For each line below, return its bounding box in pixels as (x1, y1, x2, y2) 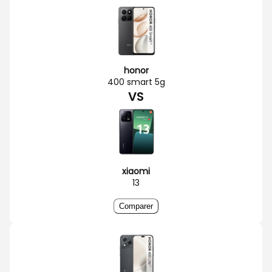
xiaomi (122, 165, 150, 177)
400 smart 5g (107, 75, 165, 88)
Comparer (119, 201, 153, 211)
